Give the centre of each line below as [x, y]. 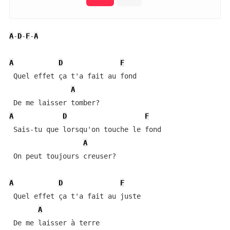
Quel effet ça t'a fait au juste [75, 196]
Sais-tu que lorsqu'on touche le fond [85, 129]
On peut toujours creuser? [62, 156]
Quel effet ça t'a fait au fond [73, 76]
